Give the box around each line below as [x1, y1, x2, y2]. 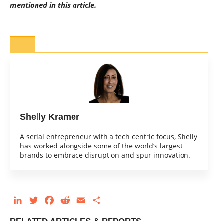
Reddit [71, 195, 95, 206]
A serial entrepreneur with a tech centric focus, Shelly [20, 132, 197, 141]
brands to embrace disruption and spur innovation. [20, 150, 190, 160]
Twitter [39, 195, 66, 206]
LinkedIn [24, 195, 55, 206]
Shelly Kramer [20, 112, 79, 122]
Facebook [55, 195, 91, 206]
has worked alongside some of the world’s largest [20, 141, 183, 150]
